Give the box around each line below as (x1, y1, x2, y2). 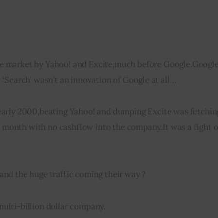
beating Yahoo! (39, 106, 97, 117)
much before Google (114, 59, 190, 70)
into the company (93, 122, 161, 133)
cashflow (59, 122, 94, 133)
